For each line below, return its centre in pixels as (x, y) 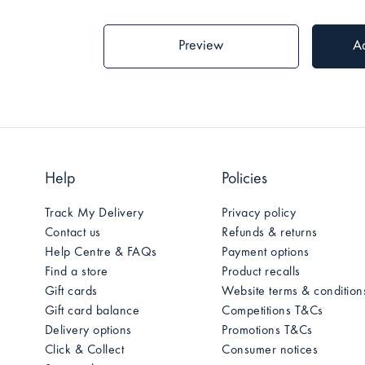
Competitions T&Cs (273, 311)
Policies (245, 179)
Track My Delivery (94, 213)
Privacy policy (259, 213)
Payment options (266, 253)
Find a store (76, 272)
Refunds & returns (270, 233)
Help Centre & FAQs (101, 253)
